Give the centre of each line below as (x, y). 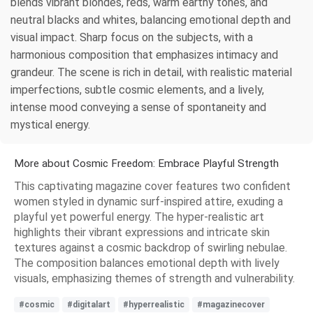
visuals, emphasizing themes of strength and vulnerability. (154, 278)
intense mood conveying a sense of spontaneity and (138, 107)
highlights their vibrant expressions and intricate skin (142, 232)
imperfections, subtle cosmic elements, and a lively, (137, 89)
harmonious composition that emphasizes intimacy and (144, 54)
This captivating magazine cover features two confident (152, 186)
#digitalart (89, 304)
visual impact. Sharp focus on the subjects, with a (132, 37)
